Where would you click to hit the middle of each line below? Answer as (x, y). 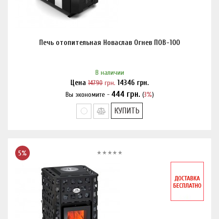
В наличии (109, 73)
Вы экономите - (88, 95)
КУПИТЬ (127, 111)
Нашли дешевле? (109, 95)
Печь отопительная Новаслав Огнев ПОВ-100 (109, 43)
